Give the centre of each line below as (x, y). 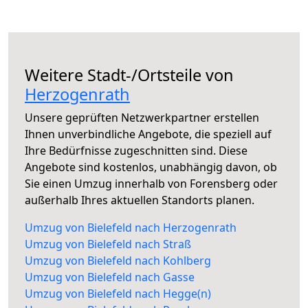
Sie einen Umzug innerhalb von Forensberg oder (151, 184)
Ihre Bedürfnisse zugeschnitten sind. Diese (136, 151)
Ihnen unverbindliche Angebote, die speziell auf (148, 134)
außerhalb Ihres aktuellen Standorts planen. (140, 200)
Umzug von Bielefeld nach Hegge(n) (118, 294)
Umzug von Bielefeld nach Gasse (110, 277)
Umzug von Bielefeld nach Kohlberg (118, 261)
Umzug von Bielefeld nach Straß (108, 244)
